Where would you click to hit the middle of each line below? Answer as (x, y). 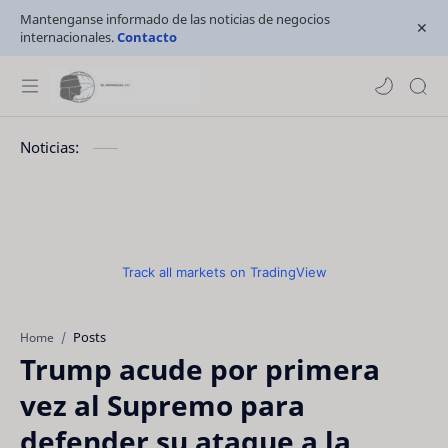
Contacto (147, 37)
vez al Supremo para (162, 405)
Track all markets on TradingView (224, 272)
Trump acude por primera (200, 369)
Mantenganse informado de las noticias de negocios (175, 19)
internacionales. (68, 37)
